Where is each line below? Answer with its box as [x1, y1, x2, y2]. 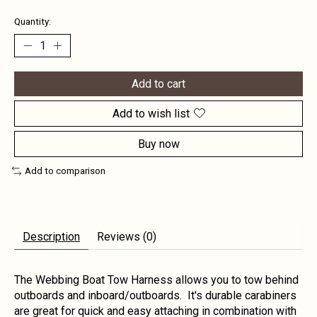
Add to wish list [112, 106, 190, 120]
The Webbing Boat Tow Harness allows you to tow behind [14, 273, 299, 287]
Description [23, 230, 80, 244]
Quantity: [14, 16, 51, 27]
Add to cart [132, 76, 185, 91]
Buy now [137, 137, 180, 151]
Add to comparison [24, 165, 105, 176]
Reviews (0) [97, 230, 156, 244]
